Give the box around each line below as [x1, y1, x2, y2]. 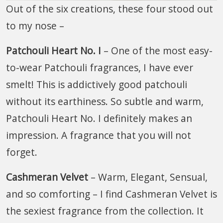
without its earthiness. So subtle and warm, [6, 94, 204, 108]
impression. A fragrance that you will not [6, 128, 191, 142]
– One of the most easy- [104, 43, 213, 57]
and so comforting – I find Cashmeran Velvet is [6, 187, 217, 201]
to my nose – [6, 18, 64, 32]
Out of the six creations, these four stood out [6, 1, 213, 15]
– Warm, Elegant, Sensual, [88, 170, 208, 184]
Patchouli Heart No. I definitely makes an [6, 111, 192, 125]
